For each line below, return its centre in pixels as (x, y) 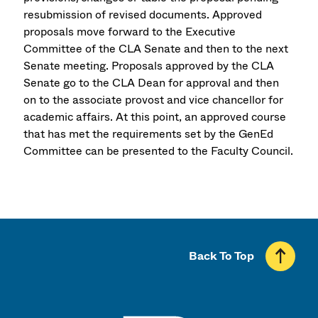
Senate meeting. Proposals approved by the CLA (149, 65)
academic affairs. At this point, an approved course (155, 116)
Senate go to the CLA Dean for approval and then (152, 82)
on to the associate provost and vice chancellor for (154, 99)
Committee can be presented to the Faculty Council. (159, 150)
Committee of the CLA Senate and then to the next (156, 48)
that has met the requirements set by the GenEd (149, 133)
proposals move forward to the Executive (130, 31)
